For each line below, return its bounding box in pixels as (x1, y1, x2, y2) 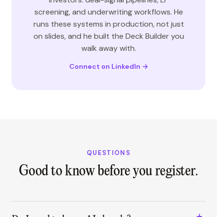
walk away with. (81, 43, 136, 53)
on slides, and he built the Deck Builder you (33, 31, 184, 41)
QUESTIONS (87, 149, 130, 157)
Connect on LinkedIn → (69, 62, 148, 71)
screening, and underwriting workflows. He (34, 7, 183, 17)
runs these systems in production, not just (33, 19, 184, 29)
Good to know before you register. (19, 163, 198, 179)
